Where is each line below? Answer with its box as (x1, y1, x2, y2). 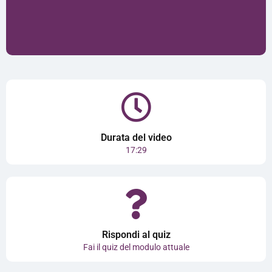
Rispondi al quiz (101, 229, 171, 240)
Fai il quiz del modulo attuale (83, 242, 189, 252)
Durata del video (100, 132, 172, 143)
